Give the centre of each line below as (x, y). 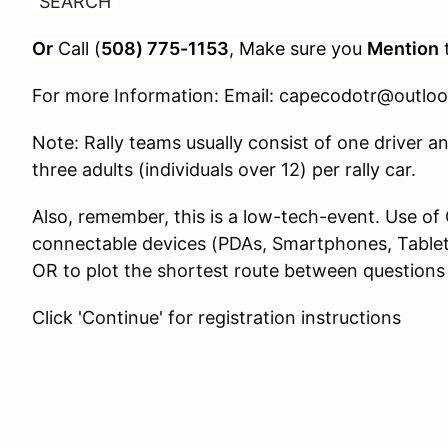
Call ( (79, 48)
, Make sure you (298, 48)
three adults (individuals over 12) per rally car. (224, 169)
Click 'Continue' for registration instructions (216, 317)
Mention (403, 48)
